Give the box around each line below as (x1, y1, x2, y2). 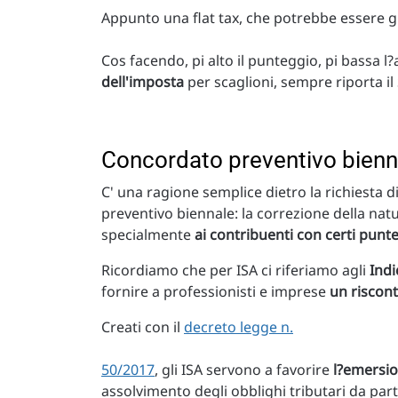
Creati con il (101, 317, 184, 338)
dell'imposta (101, 72, 184, 92)
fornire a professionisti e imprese (101, 282, 330, 302)
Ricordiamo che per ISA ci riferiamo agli (101, 260, 370, 281)
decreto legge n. (184, 317, 293, 338)
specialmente (101, 225, 195, 245)
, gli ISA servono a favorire (155, 360, 333, 380)
